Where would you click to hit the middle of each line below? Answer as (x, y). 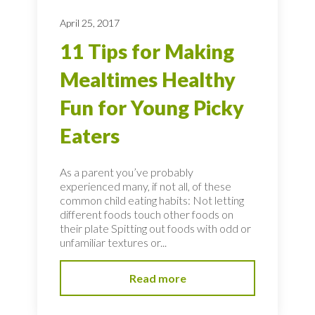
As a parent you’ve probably (127, 172)
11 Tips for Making (147, 51)
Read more (157, 278)
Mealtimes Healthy (148, 79)
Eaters (90, 135)
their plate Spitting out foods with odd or (155, 228)
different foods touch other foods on (147, 214)
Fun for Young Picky (152, 107)
